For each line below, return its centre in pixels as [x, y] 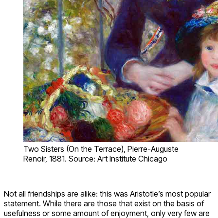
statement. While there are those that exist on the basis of [104, 203]
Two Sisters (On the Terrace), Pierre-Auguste [101, 149]
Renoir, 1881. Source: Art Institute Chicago [95, 158]
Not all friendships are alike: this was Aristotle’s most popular [107, 193]
